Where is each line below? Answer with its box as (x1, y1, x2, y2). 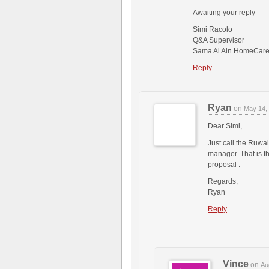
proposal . (208, 160, 240, 169)
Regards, (208, 177, 238, 186)
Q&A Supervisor (193, 36, 244, 45)
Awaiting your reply (193, 8, 255, 17)
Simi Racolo (193, 25, 232, 34)
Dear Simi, (208, 122, 242, 131)
